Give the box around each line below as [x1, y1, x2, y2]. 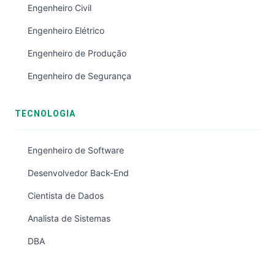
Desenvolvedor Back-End [28, 168, 129, 178]
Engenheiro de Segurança [28, 71, 131, 81]
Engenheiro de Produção [28, 48, 126, 58]
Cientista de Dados [28, 190, 104, 201]
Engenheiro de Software [28, 145, 124, 155]
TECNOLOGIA [15, 109, 76, 118]
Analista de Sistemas [28, 213, 110, 223]
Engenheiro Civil [28, 2, 91, 13]
